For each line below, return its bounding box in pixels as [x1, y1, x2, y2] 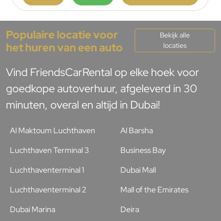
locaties [163, 40, 187, 50]
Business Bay [120, 145, 166, 155]
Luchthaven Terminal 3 [10, 145, 89, 155]
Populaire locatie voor [6, 27, 118, 42]
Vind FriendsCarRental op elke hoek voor [6, 65, 199, 79]
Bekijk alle [160, 30, 190, 39]
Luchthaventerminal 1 [10, 164, 84, 175]
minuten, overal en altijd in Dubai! [6, 97, 160, 112]
